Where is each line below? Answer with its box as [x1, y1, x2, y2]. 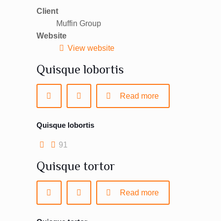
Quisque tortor [37, 159, 115, 173]
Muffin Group [56, 19, 102, 28]
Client [37, 7, 59, 15]
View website [67, 44, 114, 52]
